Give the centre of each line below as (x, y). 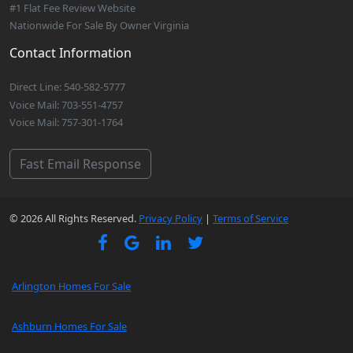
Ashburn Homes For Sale (69, 327)
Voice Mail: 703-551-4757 (66, 104)
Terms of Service (251, 219)
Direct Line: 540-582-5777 (67, 87)
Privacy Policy (171, 219)
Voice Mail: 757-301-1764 (66, 122)
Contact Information (71, 53)
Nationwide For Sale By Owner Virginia (99, 26)
